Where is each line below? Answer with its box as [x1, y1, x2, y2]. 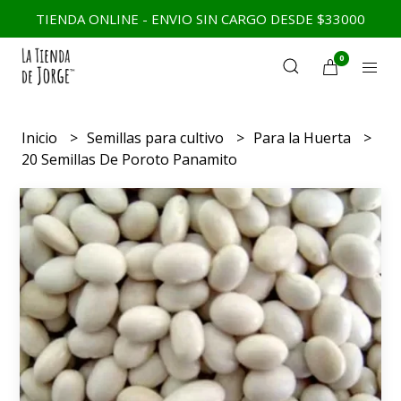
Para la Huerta [253, 128, 355, 148]
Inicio [21, 128, 62, 148]
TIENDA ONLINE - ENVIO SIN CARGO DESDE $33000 [36, 10, 365, 28]
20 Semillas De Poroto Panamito [21, 149, 238, 169]
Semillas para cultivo [87, 128, 228, 148]
